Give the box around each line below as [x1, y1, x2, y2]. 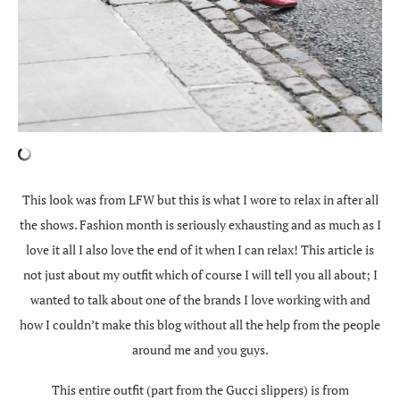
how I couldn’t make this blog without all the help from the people [20, 315, 380, 333]
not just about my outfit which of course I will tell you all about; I [22, 265, 378, 283]
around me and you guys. [131, 340, 269, 358]
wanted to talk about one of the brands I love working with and [29, 290, 371, 308]
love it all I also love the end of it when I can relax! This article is [26, 240, 374, 258]
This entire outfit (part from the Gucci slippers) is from [51, 380, 349, 398]
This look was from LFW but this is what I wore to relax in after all [21, 190, 379, 208]
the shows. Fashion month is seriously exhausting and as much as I [19, 215, 381, 233]
